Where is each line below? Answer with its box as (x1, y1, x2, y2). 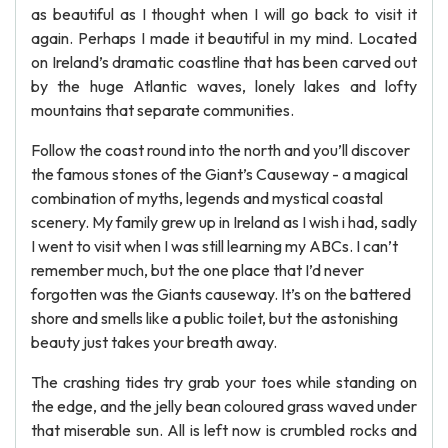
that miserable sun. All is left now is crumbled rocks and (31, 420, 417, 440)
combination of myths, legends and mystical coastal (31, 188, 383, 208)
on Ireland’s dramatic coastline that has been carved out (31, 52, 417, 72)
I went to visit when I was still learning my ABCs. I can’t (31, 236, 398, 256)
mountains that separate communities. (31, 100, 294, 120)
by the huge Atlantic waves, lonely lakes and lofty (31, 76, 417, 96)
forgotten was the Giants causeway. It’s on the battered (31, 284, 411, 304)
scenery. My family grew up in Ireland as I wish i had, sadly (31, 212, 417, 232)
